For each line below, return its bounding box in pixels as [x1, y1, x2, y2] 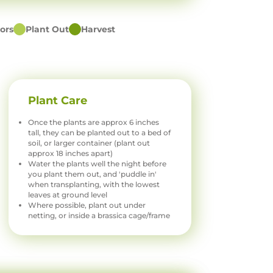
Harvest [81, 24, 116, 35]
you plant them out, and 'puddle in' [28, 169, 157, 179]
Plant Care [28, 94, 88, 108]
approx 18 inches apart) [28, 149, 113, 158]
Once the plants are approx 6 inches [28, 118, 160, 127]
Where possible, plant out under [28, 200, 146, 210]
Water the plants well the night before [28, 159, 167, 169]
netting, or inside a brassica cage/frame [28, 211, 171, 221]
